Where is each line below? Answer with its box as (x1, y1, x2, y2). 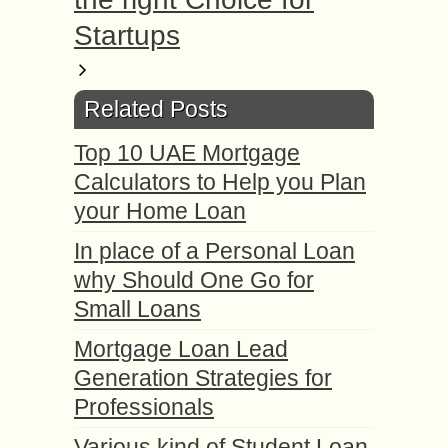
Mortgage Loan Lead (74, 336, 288, 362)
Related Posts (84, 96, 228, 122)
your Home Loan (74, 198, 246, 224)
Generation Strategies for (74, 365, 332, 391)
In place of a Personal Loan (74, 238, 355, 264)
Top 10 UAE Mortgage (74, 140, 300, 166)
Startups (74, 20, 180, 51)
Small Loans (74, 296, 201, 322)
